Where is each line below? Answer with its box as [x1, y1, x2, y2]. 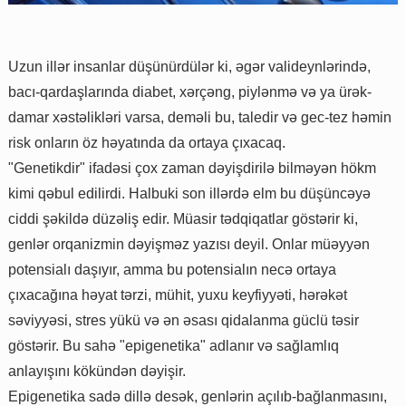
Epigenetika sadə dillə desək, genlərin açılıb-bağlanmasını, [8, 388, 387, 404]
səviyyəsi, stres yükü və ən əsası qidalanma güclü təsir [8, 312, 359, 328]
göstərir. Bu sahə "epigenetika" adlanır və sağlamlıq [8, 337, 339, 353]
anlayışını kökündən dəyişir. [8, 362, 186, 379]
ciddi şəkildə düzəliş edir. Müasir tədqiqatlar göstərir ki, [8, 210, 358, 227]
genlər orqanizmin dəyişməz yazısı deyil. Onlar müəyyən [8, 236, 370, 252]
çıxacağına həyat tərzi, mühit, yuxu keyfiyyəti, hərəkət [8, 286, 347, 303]
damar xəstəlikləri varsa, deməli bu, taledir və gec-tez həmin [8, 109, 391, 125]
